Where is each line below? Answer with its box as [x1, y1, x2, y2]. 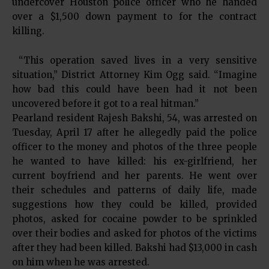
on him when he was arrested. [12, 256, 150, 268]
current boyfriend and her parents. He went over [12, 170, 257, 181]
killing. [12, 25, 44, 37]
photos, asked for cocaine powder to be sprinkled [12, 213, 257, 225]
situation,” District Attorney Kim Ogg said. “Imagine [12, 69, 257, 80]
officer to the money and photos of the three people [12, 141, 257, 153]
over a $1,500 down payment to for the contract [12, 11, 257, 22]
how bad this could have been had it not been [12, 83, 257, 95]
